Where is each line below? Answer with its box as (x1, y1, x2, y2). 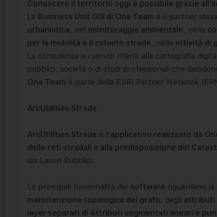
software (130, 182, 165, 191)
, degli (160, 195, 182, 204)
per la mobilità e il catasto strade (27, 38, 151, 47)
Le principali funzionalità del (27, 182, 130, 191)
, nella (183, 25, 207, 34)
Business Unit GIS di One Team (38, 12, 154, 21)
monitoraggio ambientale (88, 25, 183, 34)
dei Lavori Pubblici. (27, 155, 94, 165)
